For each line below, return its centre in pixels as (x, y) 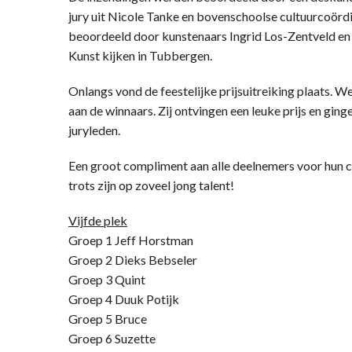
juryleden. (94, 130)
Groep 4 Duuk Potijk (124, 299)
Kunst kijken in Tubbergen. (140, 55)
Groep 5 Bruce (108, 319)
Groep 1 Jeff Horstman (131, 240)
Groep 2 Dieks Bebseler (133, 260)
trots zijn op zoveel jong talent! (151, 185)
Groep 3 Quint (107, 279)
